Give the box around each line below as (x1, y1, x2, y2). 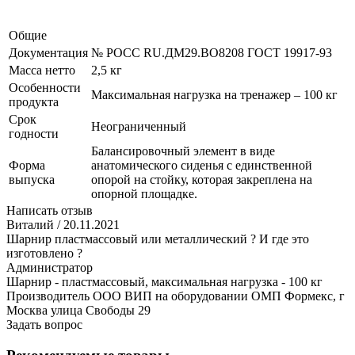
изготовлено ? (6, 246, 82, 260)
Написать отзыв (6, 203, 93, 217)
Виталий (6, 217, 54, 231)
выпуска (9, 172, 55, 186)
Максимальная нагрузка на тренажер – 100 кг (91, 87, 338, 101)
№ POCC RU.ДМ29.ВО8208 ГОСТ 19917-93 (91, 45, 332, 59)
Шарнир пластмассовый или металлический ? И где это (6, 231, 309, 246)
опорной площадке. (91, 186, 197, 200)
